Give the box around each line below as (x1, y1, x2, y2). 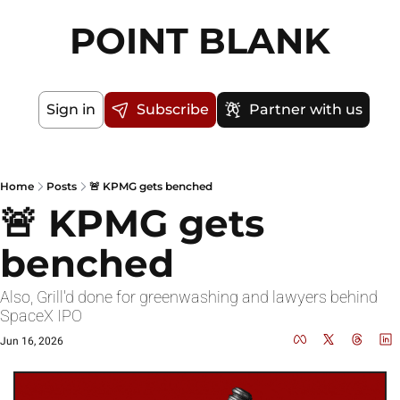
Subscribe (136, 101, 209, 118)
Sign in (46, 101, 96, 118)
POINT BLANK (70, 19, 330, 62)
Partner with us (248, 101, 362, 118)
